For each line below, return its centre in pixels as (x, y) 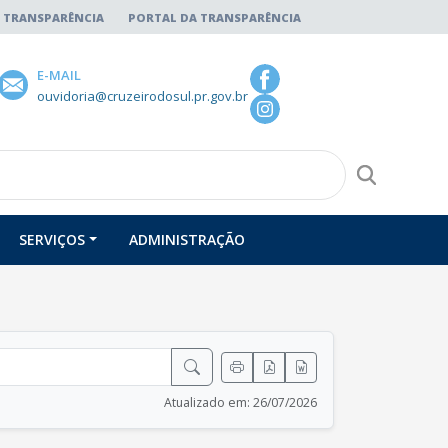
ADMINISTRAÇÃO (187, 239)
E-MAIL (58, 75)
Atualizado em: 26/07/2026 (240, 402)
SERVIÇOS (52, 239)
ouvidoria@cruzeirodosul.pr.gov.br (142, 96)
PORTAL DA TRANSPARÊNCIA (214, 17)
